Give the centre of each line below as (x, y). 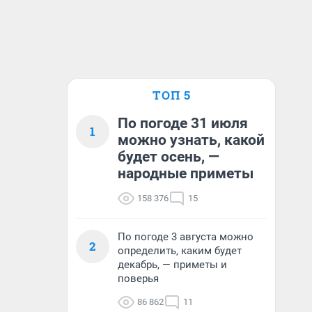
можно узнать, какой (191, 140)
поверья (138, 279)
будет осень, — (169, 157)
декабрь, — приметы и (172, 265)
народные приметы (186, 173)
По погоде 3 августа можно (186, 237)
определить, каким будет (180, 251)
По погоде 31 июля (183, 123)
